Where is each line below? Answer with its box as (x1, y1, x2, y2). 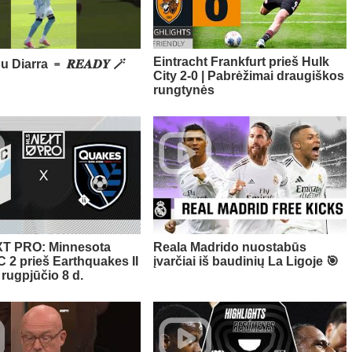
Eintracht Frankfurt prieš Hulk (152, 55, 329, 69)
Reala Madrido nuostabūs (152, 240, 306, 255)
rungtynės (152, 83, 214, 97)
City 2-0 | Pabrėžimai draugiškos (152, 69, 344, 83)
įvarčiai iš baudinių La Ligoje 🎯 (152, 255, 339, 269)
